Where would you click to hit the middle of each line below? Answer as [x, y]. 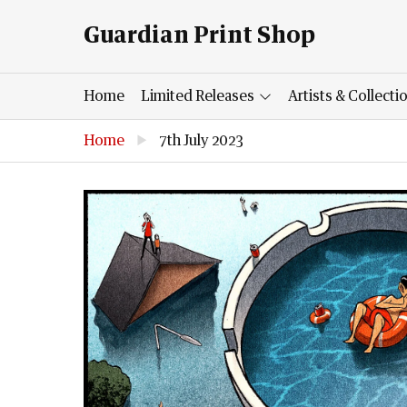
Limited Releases [199, 96]
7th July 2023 [201, 141]
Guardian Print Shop [199, 36]
